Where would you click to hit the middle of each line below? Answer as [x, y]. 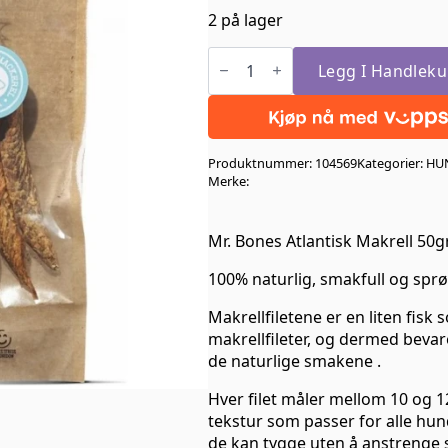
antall [228, 133]
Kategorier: [391, 162]
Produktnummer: [261, 162]
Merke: [228, 180]
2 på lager [245, 19]
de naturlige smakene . [294, 360]
